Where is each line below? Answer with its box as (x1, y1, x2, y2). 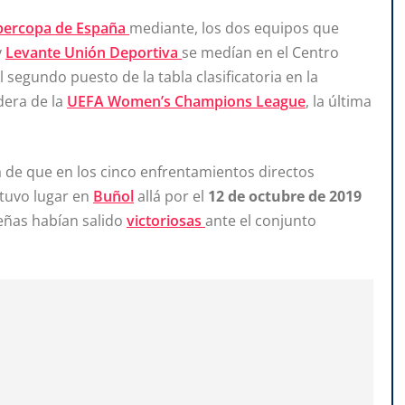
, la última (306, 91, 372, 112)
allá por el (134, 186, 208, 207)
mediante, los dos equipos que (129, 18, 339, 39)
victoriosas (127, 211, 205, 231)
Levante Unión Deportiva (5, 42, 182, 63)
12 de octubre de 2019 (208, 186, 362, 207)
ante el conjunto (205, 211, 316, 231)
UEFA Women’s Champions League (67, 91, 306, 112)
